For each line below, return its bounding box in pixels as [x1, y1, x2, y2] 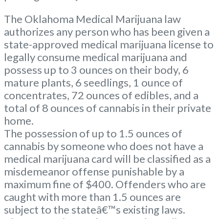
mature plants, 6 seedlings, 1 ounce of [4, 75, 183, 89]
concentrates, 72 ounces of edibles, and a [4, 88, 198, 102]
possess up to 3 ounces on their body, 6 [4, 63, 189, 76]
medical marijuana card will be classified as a [4, 152, 211, 165]
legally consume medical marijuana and [4, 50, 187, 64]
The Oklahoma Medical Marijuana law [4, 12, 181, 25]
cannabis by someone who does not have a [4, 139, 203, 153]
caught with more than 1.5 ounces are [4, 190, 181, 203]
